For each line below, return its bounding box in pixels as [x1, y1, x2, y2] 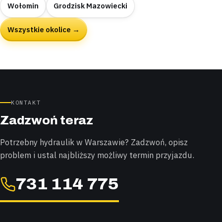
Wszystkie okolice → [7, 25, 80, 35]
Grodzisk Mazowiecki [54, 1, 127, 11]
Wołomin [7, 1, 39, 11]
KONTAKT [11, 99, 41, 107]
